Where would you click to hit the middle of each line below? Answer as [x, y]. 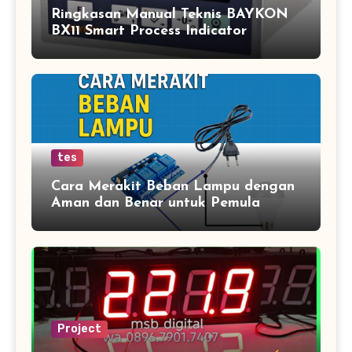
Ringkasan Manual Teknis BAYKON [170, 15]
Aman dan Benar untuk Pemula [156, 203]
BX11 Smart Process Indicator [149, 31]
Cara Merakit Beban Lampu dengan [173, 187]
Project [79, 329]
